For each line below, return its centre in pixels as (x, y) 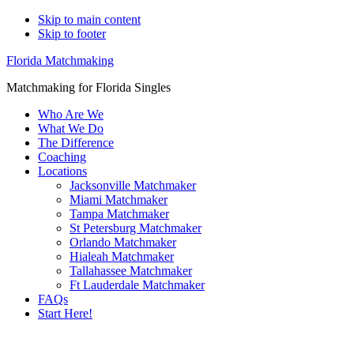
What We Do (71, 128)
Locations (62, 171)
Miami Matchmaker (119, 200)
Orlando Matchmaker (123, 242)
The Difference (76, 143)
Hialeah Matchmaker (122, 256)
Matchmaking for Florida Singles (88, 87)
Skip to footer (72, 34)
